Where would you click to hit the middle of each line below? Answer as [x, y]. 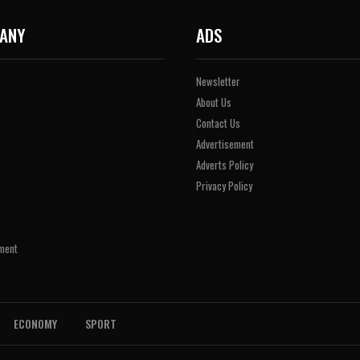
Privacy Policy [224, 186]
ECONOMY [35, 324]
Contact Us [218, 123]
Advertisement [225, 144]
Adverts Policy [225, 165]
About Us [214, 102]
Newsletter [218, 82]
